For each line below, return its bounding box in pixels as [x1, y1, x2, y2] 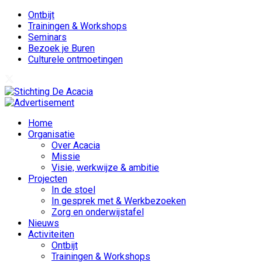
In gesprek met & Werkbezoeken [51, 195, 186, 206]
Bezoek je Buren [28, 43, 95, 54]
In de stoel [51, 184, 95, 195]
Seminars [28, 32, 67, 43]
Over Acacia [51, 140, 100, 151]
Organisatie [28, 129, 75, 140]
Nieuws [28, 218, 59, 229]
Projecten [28, 173, 67, 184]
